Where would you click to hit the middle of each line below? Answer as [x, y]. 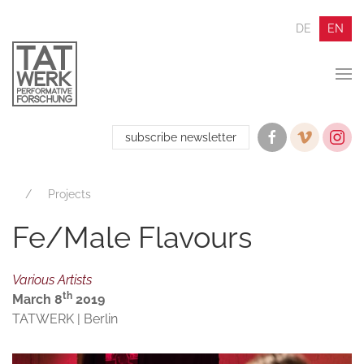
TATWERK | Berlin [65, 319]
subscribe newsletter [181, 137]
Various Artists [52, 280]
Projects [69, 194]
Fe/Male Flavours [132, 237]
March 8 [37, 299]
